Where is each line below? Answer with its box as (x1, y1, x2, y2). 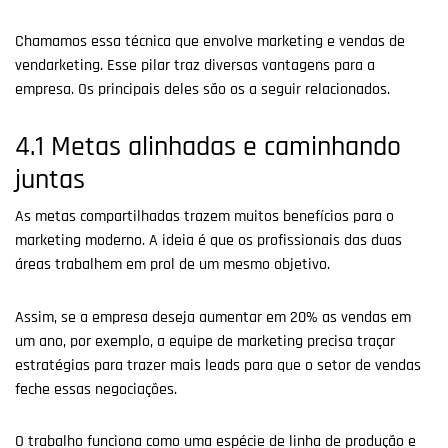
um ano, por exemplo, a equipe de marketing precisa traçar (15, 330, 395, 352)
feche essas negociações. (15, 378, 177, 400)
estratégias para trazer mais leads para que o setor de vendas (15, 354, 421, 376)
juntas (15, 161, 85, 198)
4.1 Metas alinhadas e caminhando (15, 128, 401, 165)
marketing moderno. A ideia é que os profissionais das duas (15, 229, 402, 251)
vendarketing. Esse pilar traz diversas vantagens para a (15, 54, 375, 76)
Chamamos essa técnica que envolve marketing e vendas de (15, 30, 405, 52)
